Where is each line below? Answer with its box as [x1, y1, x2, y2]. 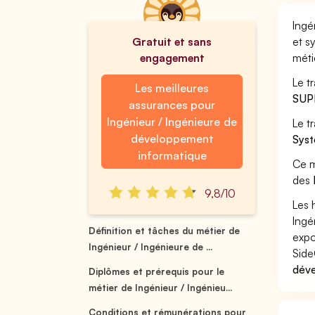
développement [130, 131, 214, 146]
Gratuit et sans [131, 34, 212, 49]
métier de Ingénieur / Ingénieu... [89, 282, 233, 293]
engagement [139, 51, 205, 65]
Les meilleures [134, 81, 209, 95]
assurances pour [128, 98, 215, 112]
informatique [137, 148, 207, 162]
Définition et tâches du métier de [89, 225, 240, 236]
